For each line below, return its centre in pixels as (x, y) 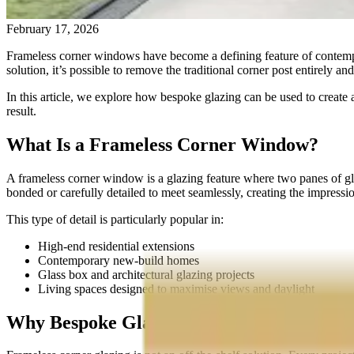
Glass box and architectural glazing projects (146, 274)
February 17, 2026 (53, 28)
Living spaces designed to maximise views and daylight (176, 288)
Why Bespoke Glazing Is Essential (144, 322)
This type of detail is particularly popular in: (115, 219)
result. (21, 111)
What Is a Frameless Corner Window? (162, 144)
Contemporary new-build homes (119, 260)
